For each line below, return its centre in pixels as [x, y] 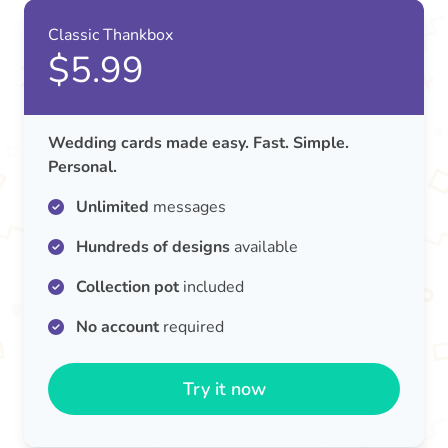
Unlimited [112, 207]
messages [187, 207]
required [191, 327]
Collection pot [127, 287]
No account [117, 327]
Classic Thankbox [110, 35]
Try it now [224, 389]
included [211, 287]
